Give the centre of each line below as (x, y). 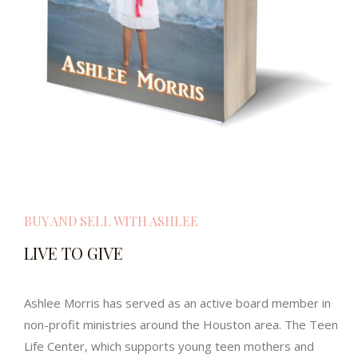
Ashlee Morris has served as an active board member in (177, 303)
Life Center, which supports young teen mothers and (169, 346)
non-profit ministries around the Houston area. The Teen (181, 325)
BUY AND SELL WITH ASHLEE (111, 221)
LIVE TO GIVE (74, 253)
